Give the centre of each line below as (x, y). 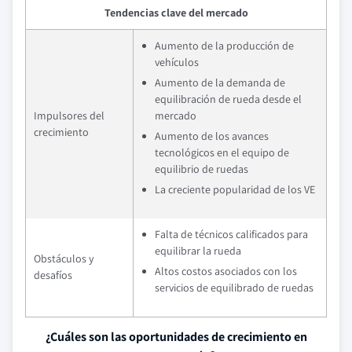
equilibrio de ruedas (202, 169)
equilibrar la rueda (198, 251)
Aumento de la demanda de (220, 82)
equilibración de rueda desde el (228, 99)
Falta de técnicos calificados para (231, 234)
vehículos (177, 62)
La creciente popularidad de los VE (235, 189)
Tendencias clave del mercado (176, 13)
